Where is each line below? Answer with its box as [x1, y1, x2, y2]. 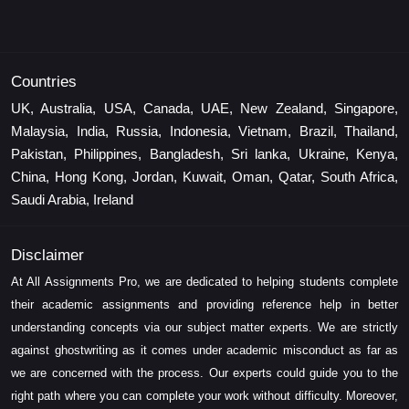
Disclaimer [11, 246, 84, 265]
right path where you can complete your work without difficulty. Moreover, [11, 389, 398, 404]
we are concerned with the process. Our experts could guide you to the [11, 366, 398, 381]
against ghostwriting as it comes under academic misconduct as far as [11, 343, 398, 358]
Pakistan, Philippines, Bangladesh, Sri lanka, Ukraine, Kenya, [11, 146, 398, 163]
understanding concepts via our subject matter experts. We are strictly [11, 320, 398, 335]
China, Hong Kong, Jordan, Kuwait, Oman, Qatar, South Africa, [11, 169, 398, 185]
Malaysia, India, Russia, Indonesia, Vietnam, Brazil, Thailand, [11, 123, 398, 140]
